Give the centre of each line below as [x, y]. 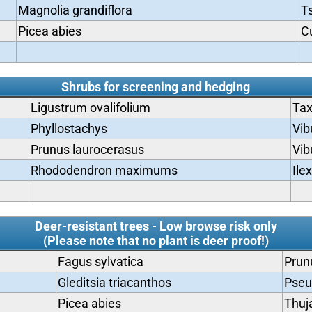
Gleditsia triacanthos [114, 282]
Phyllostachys [69, 128]
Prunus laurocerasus [87, 149]
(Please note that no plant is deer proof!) [156, 241]
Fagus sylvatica [100, 262]
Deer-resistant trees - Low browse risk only [156, 226]
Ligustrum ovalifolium [90, 108]
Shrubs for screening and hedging [156, 87]
